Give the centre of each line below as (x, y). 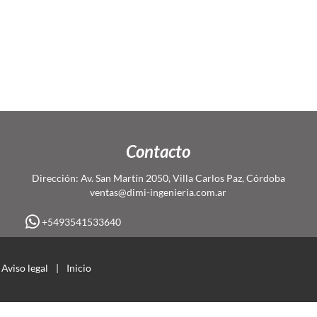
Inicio (79, 267)
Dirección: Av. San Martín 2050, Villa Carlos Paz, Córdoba (158, 178)
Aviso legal (25, 267)
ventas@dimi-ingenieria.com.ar (158, 192)
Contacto (158, 151)
